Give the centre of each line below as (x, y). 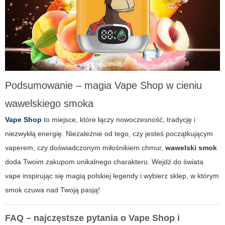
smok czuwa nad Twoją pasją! (52, 190)
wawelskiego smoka (49, 103)
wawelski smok (191, 147)
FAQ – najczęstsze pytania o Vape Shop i (92, 218)
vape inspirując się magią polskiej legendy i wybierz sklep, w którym (112, 176)
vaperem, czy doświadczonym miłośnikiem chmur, (85, 147)
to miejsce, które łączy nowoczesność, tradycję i (119, 119)
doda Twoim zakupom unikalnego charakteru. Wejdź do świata (104, 161)
